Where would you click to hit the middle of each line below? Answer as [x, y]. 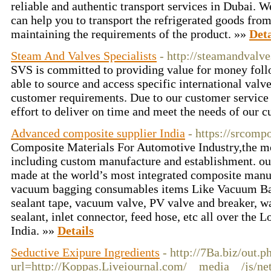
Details [76, 230]
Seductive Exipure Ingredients [85, 252]
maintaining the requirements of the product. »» [130, 34]
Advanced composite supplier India [98, 133]
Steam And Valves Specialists [84, 56]
